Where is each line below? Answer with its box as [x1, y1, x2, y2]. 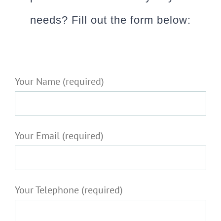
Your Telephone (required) [15, 184, 123, 197]
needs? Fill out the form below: [30, 14, 191, 27]
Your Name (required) [15, 75, 104, 88]
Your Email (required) [15, 129, 104, 143]
